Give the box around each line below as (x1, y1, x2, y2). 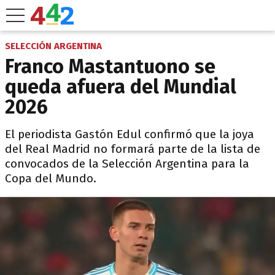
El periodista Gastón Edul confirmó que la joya (5, 127, 254, 141)
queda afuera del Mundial (5, 75, 236, 98)
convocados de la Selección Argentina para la (5, 157, 249, 171)
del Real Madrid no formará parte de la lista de (5, 142, 260, 156)
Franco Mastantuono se (5, 55, 215, 78)
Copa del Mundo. (5, 171, 96, 185)
